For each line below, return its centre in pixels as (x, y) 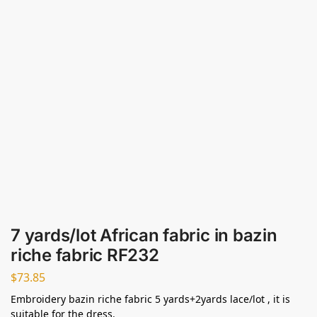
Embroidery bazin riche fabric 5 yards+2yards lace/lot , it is (150, 299)
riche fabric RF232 (85, 255)
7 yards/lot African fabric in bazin (144, 235)
